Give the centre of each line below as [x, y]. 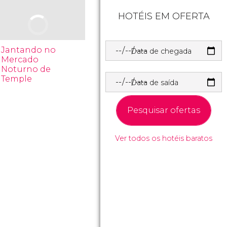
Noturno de [26, 69]
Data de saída [155, 83]
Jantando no [29, 50]
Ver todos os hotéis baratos [164, 138]
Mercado [20, 60]
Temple [17, 79]
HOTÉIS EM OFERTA [164, 16]
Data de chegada [161, 51]
